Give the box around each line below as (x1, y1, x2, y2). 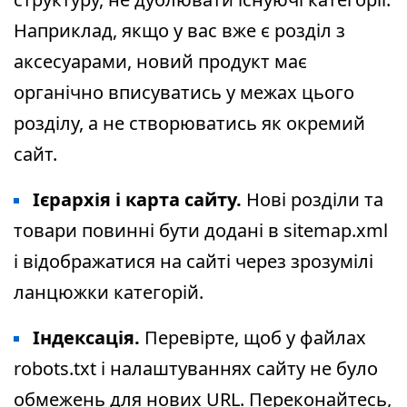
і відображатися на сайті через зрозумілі (14, 249, 373, 274)
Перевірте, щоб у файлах (140, 325, 366, 351)
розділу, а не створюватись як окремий (14, 111, 365, 136)
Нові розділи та (242, 187, 383, 213)
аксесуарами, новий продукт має (14, 49, 307, 74)
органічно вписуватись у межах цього (14, 80, 354, 105)
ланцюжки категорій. (14, 280, 203, 305)
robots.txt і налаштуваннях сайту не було (14, 356, 378, 382)
